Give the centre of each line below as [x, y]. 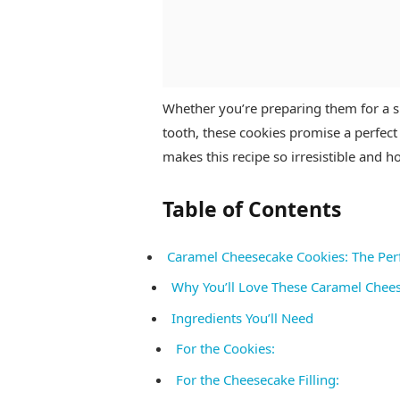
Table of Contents [251, 208]
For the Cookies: [225, 349]
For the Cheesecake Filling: [257, 379]
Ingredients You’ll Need [242, 317]
